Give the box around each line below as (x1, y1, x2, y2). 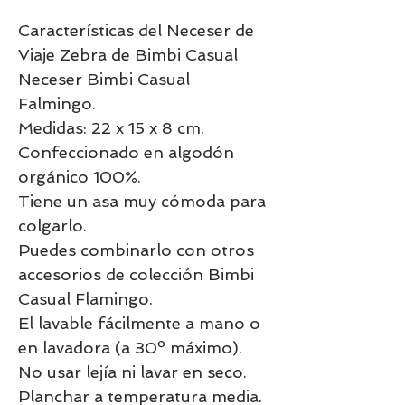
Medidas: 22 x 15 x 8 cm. (18, 118, 204, 137)
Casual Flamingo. (18, 288, 153, 308)
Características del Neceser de (18, 20, 254, 40)
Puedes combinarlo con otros (18, 240, 254, 259)
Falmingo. (18, 93, 96, 113)
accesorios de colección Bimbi (18, 264, 254, 284)
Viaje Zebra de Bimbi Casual (18, 44, 238, 64)
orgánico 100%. (18, 166, 141, 186)
